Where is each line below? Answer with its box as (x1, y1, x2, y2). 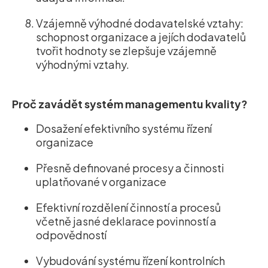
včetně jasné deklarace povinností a (36, 214, 217, 229)
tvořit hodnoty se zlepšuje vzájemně (36, 44, 217, 58)
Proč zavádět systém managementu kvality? (12, 97, 248, 111)
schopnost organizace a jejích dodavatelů (36, 30, 246, 44)
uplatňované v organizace (36, 175, 166, 189)
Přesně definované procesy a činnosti (36, 161, 224, 175)
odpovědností (36, 228, 106, 242)
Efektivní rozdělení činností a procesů (36, 200, 221, 215)
